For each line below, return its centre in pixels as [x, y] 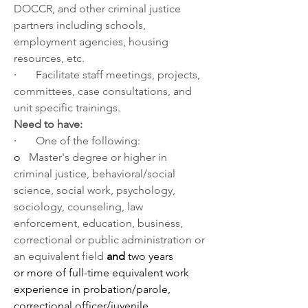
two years [149, 256]
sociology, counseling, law [78, 207]
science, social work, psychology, [95, 190]
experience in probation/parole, [92, 289]
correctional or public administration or [109, 240]
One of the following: [88, 141]
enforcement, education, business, [98, 223]
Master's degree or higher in [98, 157]
